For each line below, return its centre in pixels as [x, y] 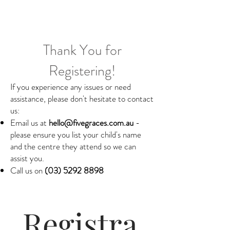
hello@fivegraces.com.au [91, 123]
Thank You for [82, 50]
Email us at [30, 123]
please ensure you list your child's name [76, 135]
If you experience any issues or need [71, 87]
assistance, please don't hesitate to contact [82, 99]
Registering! [82, 71]
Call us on [27, 170]
